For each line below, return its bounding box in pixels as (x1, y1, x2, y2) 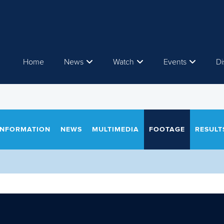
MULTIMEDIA (92, 126, 139, 133)
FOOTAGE (149, 126, 185, 133)
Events (163, 58, 186, 66)
